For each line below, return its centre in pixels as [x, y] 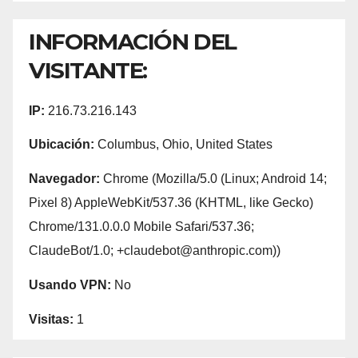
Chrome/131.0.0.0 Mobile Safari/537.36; [141, 227]
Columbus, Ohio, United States [183, 145]
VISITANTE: [88, 70]
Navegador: [64, 179]
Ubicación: [62, 145]
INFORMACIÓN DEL [133, 41]
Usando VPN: [70, 285]
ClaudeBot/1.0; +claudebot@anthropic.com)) [155, 251]
